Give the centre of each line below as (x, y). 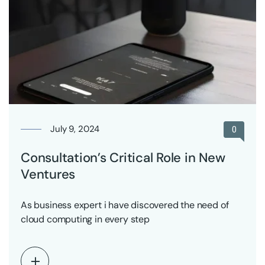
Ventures (48, 174)
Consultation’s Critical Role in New (123, 157)
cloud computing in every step (85, 219)
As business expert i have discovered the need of (125, 205)
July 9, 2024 (75, 129)
